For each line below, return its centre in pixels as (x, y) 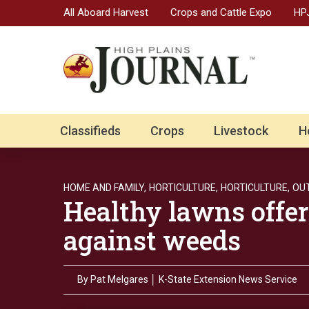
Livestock (241, 131)
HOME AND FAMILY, (105, 188)
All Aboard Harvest (106, 12)
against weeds (152, 240)
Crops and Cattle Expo (221, 12)
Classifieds (90, 131)
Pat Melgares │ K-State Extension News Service (194, 280)
